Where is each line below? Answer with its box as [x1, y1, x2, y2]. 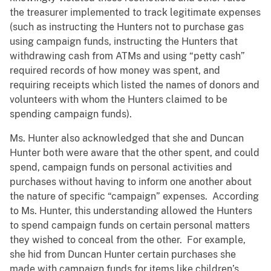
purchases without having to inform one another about [10, 176, 252, 188]
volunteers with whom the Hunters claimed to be [10, 94, 227, 106]
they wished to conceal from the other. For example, [10, 234, 246, 246]
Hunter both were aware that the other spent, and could [10, 147, 260, 159]
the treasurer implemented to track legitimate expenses [10, 7, 261, 19]
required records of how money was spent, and [10, 65, 220, 77]
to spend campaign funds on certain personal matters [10, 220, 250, 232]
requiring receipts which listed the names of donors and [10, 79, 260, 91]
